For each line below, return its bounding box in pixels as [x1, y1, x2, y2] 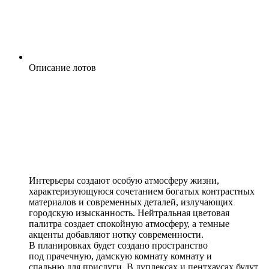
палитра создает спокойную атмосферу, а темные [29, 219, 229, 229]
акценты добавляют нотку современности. [29, 229, 204, 240]
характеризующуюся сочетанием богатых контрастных [29, 186, 255, 197]
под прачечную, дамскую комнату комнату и [29, 251, 212, 262]
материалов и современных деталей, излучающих [29, 197, 233, 208]
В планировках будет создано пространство [29, 240, 208, 251]
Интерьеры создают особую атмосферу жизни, [29, 175, 219, 186]
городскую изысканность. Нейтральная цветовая [29, 208, 229, 219]
